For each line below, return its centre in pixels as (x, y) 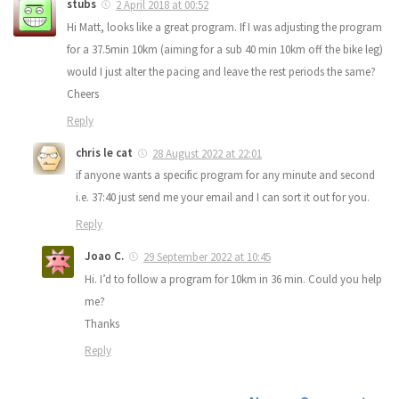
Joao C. (104, 256)
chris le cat (104, 152)
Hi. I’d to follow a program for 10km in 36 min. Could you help (233, 280)
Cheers (83, 94)
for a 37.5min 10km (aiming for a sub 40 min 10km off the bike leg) (225, 49)
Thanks (102, 324)
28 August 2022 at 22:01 (207, 153)
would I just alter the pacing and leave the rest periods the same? (221, 71)
